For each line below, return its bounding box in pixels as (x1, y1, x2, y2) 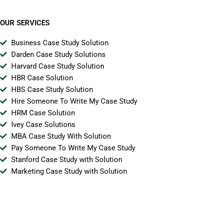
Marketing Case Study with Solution (11, 167, 127, 176)
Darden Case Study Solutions (11, 50, 106, 59)
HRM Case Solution (11, 109, 75, 118)
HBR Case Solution (11, 73, 73, 83)
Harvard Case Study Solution (11, 62, 104, 71)
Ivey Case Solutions (11, 120, 75, 129)
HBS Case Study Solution (11, 85, 93, 94)
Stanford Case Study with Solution (11, 155, 122, 164)
